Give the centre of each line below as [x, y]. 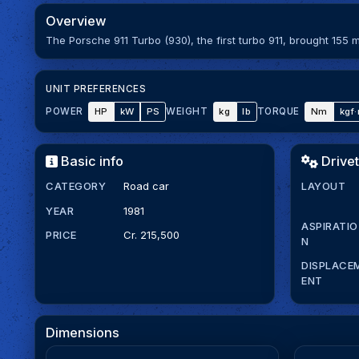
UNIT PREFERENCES [96, 89]
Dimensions [83, 333]
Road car [147, 186]
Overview [76, 20]
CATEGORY [76, 186]
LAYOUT [324, 186]
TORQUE [278, 112]
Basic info [90, 161]
